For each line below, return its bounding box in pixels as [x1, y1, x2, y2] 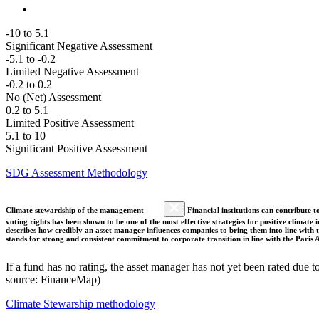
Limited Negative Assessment [6, 66, 139, 78]
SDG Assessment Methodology [6, 167, 147, 179]
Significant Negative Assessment [6, 40, 152, 53]
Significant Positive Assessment [6, 142, 147, 155]
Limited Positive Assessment [6, 117, 134, 130]
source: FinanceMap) [6, 273, 100, 286]
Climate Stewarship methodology [6, 297, 155, 310]
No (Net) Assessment [6, 91, 101, 104]
